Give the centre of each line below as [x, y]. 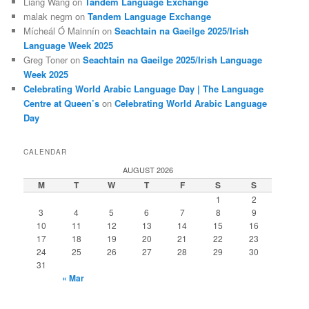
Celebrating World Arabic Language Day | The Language [144, 88]
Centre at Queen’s [62, 103]
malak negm [48, 16]
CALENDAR [46, 152]
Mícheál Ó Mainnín [62, 30]
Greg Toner [46, 59]
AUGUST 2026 [148, 170]
